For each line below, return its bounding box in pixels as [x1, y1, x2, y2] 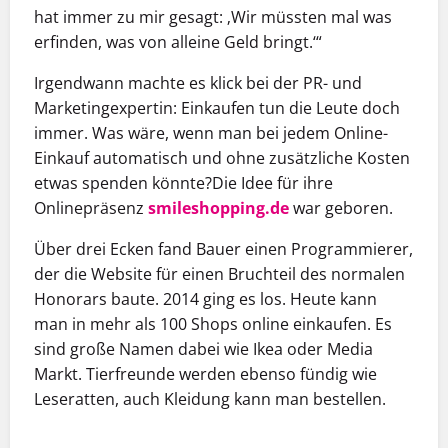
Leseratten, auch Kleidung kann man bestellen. [34, 388, 386, 411]
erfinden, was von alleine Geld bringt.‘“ [34, 31, 322, 54]
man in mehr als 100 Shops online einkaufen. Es [34, 313, 392, 336]
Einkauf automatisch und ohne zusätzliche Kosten [34, 147, 410, 170]
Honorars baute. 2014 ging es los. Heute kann [34, 288, 377, 311]
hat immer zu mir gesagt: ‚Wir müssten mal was [34, 6, 392, 29]
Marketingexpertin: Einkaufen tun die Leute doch [34, 97, 400, 120]
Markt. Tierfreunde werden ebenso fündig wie [34, 363, 377, 386]
